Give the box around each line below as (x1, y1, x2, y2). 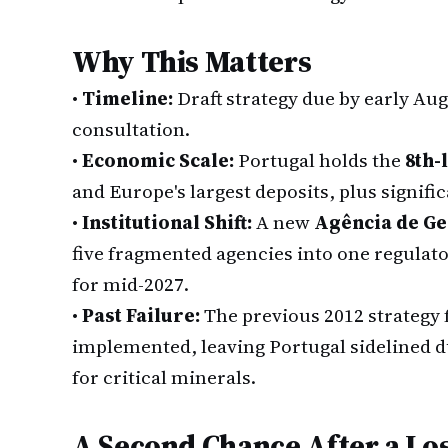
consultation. (72, 116, 190, 142)
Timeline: (82, 85, 173, 111)
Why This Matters (72, 41, 312, 82)
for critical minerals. (72, 364, 256, 390)
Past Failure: (82, 302, 200, 328)
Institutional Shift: (82, 209, 252, 235)
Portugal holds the (234, 147, 405, 173)
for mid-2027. (72, 271, 189, 297)
